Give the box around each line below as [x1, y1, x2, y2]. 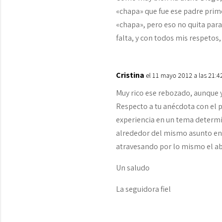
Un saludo [116, 163, 150, 173]
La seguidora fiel [116, 184, 171, 194]
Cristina [116, 70, 145, 80]
